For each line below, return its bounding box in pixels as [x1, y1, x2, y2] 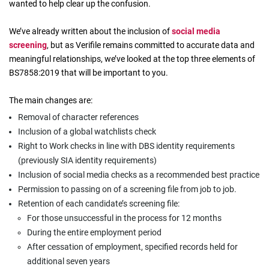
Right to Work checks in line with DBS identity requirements [18, 141, 235, 151]
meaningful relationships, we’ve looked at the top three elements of [9, 54, 255, 64]
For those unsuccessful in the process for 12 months [27, 213, 222, 223]
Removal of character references [18, 112, 139, 122]
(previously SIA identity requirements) [18, 156, 157, 165]
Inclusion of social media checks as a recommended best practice [18, 170, 259, 180]
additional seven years [27, 256, 110, 266]
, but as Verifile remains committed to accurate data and [47, 40, 255, 50]
